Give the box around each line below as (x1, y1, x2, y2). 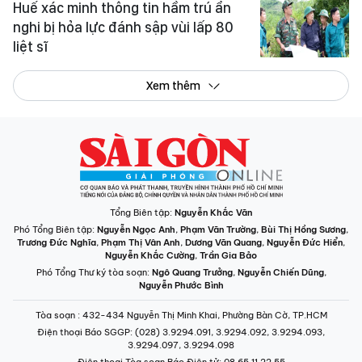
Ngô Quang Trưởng (151, 266, 233, 278)
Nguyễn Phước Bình (138, 279, 224, 291)
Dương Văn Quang (185, 236, 262, 248)
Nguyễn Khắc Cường (105, 249, 195, 261)
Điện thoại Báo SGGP (37, 326, 130, 338)
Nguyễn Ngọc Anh (97, 223, 175, 235)
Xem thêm (145, 78, 200, 93)
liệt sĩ (13, 37, 48, 55)
